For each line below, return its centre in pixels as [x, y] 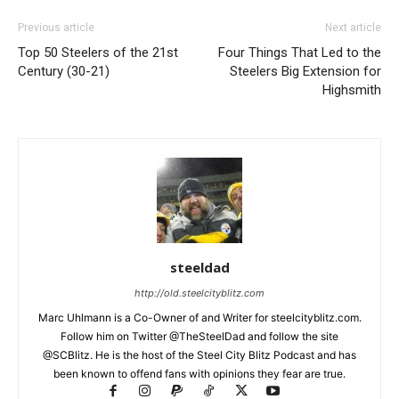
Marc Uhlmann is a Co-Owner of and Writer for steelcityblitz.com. [199, 318]
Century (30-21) [64, 72]
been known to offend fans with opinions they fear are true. [199, 374]
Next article [353, 28]
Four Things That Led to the [300, 53]
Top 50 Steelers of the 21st [98, 53]
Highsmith [352, 90]
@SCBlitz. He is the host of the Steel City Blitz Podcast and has [199, 355]
